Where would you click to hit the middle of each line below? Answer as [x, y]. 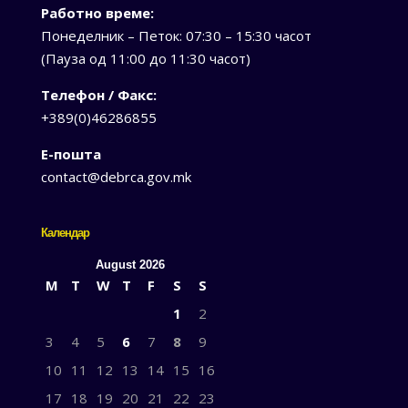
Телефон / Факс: [98, 95]
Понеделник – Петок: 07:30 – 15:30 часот [176, 36]
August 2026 [130, 265]
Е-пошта [71, 154]
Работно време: [97, 13]
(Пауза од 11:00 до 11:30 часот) [145, 59]
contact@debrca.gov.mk [116, 177]
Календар [65, 233]
